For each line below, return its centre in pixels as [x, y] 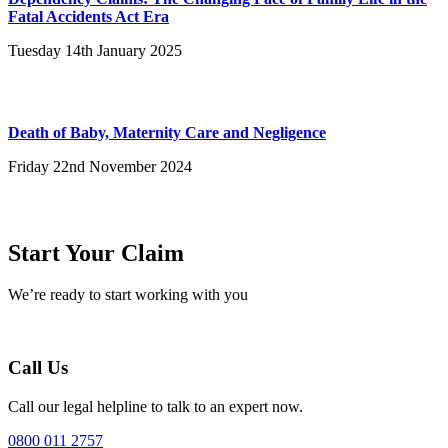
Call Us [38, 368]
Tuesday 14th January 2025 [95, 50]
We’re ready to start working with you [128, 295]
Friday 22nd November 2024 [100, 166]
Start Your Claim [96, 252]
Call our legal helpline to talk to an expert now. [155, 406]
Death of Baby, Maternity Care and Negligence [167, 132]
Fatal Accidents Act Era [88, 16]
